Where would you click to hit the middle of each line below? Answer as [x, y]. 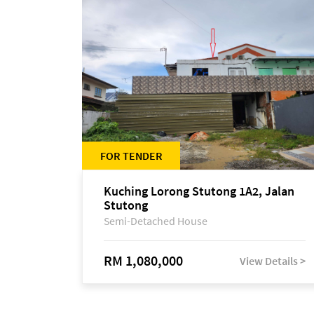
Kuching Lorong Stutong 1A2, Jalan [199, 191]
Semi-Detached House [156, 221]
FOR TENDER [131, 156]
